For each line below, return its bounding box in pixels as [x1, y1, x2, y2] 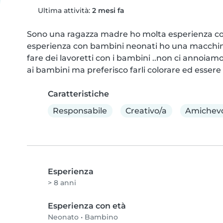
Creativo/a [125, 106, 167, 115]
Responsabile [53, 106, 108, 115]
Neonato [48, 213, 79, 222]
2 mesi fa [92, 6, 124, 15]
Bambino [85, 213, 118, 222]
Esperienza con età [48, 201, 126, 211]
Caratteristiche [48, 89, 109, 99]
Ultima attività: [35, 6, 92, 15]
